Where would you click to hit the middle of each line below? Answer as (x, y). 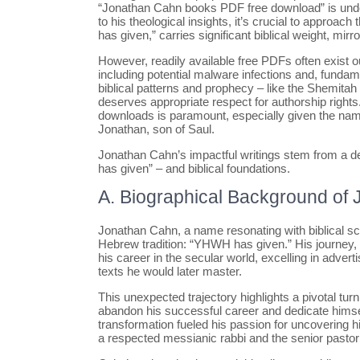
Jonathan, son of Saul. (156, 129)
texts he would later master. (170, 271)
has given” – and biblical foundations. (194, 168)
